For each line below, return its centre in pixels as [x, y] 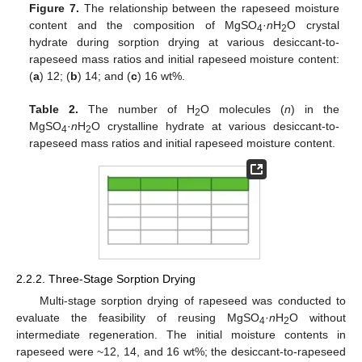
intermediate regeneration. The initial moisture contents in [181, 334]
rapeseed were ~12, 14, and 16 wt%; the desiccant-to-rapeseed [181, 351]
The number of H [137, 109]
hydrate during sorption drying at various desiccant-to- [184, 42]
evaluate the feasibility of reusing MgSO [138, 317]
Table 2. [54, 109]
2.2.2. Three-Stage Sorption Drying [106, 278]
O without [318, 317]
